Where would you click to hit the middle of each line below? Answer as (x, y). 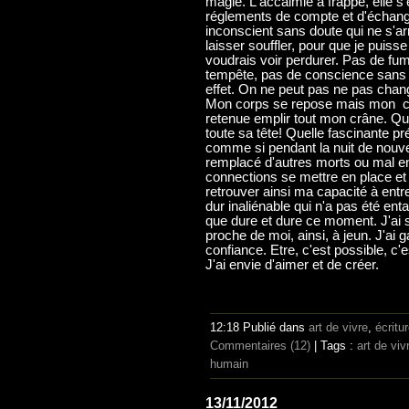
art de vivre (338, 327)
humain (229, 363)
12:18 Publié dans (259, 327)
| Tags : (334, 345)
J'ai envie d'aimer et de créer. (292, 264)
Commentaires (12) (260, 345)
